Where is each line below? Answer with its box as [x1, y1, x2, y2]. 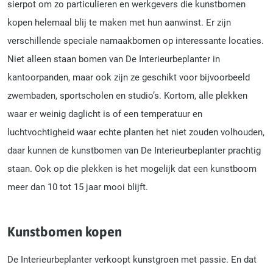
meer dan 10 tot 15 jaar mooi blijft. [7, 181, 148, 193]
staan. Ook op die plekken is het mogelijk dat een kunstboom [7, 163, 257, 174]
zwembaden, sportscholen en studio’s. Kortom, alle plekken [7, 90, 247, 101]
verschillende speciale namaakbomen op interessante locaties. [7, 35, 264, 46]
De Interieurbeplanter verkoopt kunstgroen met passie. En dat [7, 253, 257, 265]
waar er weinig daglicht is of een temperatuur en [7, 108, 202, 119]
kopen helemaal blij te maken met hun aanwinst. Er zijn [7, 16, 231, 28]
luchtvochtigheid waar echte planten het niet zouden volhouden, [7, 126, 264, 138]
